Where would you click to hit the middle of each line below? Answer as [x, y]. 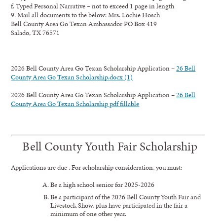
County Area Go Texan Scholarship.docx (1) [72, 77]
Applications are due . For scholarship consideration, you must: [97, 167]
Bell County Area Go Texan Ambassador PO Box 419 [84, 23]
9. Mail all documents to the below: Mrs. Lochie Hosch [86, 15]
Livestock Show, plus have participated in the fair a [119, 205]
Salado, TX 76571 [36, 32]
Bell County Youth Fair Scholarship [108, 146]
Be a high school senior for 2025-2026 [102, 184]
